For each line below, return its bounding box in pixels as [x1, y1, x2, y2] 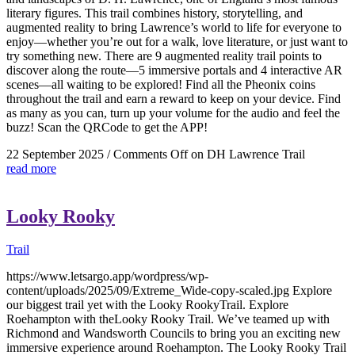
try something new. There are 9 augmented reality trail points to [6, 48, 322, 63]
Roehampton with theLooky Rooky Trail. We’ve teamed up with [6, 312, 330, 326]
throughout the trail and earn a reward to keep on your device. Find [6, 91, 341, 105]
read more [6, 161, 56, 175]
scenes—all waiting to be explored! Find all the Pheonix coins [6, 77, 315, 91]
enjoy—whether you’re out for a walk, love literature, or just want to [6, 34, 348, 48]
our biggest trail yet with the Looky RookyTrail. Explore [6, 298, 288, 312]
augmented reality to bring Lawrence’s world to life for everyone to [6, 20, 342, 34]
